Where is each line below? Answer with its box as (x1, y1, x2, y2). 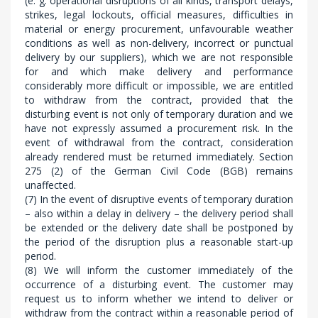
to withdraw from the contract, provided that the (25, 93, 293, 106)
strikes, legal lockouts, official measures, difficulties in (25, 8, 293, 21)
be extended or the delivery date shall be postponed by (25, 221, 293, 234)
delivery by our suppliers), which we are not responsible (25, 50, 293, 64)
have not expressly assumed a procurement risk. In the (25, 121, 293, 135)
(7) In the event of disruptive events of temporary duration (25, 192, 293, 206)
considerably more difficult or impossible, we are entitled (25, 79, 293, 92)
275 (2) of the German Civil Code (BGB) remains (25, 164, 293, 177)
